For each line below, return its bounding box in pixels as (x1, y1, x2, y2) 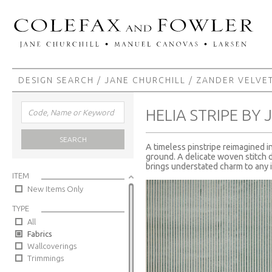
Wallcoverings (27, 242, 76, 250)
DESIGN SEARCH (18, 75, 94, 85)
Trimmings (27, 254, 64, 262)
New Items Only (27, 185, 83, 193)
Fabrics (27, 229, 52, 238)
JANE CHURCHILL (104, 75, 186, 85)
